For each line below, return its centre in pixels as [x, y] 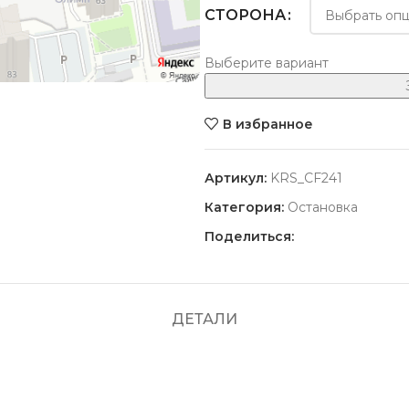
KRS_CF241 [306, 178]
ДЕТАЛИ [204, 319]
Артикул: [237, 178]
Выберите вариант [267, 63]
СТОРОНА [245, 15]
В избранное [267, 124]
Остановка [323, 207]
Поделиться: [249, 236]
